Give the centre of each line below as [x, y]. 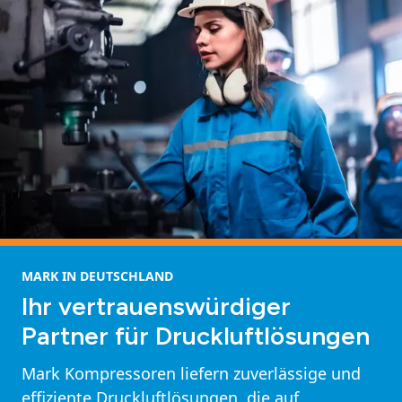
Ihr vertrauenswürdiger [156, 306]
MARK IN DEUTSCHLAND [97, 275]
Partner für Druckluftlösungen [196, 335]
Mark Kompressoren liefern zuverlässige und [191, 373]
